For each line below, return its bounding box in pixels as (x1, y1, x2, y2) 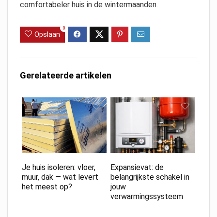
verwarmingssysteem (110, 191, 183, 201)
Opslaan (34, 30, 60, 39)
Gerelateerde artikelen (20, 70, 111, 80)
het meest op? (21, 182, 72, 191)
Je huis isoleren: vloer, (21, 162, 95, 172)
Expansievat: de (110, 162, 164, 172)
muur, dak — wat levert (21, 172, 98, 182)
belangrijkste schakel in (110, 172, 189, 182)
